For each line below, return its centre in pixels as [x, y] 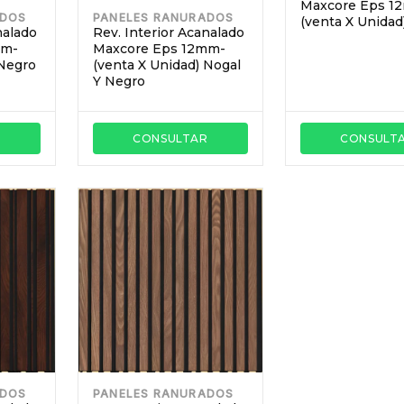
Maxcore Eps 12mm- [159, 49]
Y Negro [119, 82]
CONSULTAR [170, 138]
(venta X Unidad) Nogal [167, 65]
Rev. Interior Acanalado [169, 33]
